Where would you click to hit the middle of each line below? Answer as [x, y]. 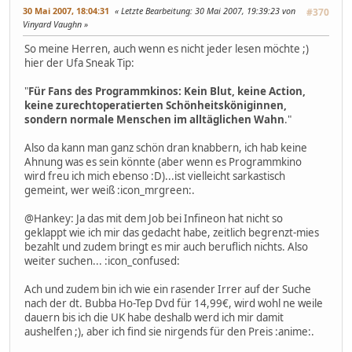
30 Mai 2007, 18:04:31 [66, 10]
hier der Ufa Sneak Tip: [79, 62]
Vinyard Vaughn [53, 24]
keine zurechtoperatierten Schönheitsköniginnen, [156, 105]
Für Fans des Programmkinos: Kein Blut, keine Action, [167, 91]
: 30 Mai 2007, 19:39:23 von [243, 10]
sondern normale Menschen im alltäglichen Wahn [154, 119]
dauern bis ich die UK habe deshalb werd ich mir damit [154, 317]
